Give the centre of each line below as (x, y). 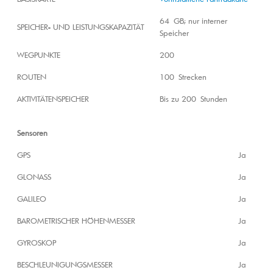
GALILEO (32, 199)
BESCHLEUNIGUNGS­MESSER (65, 265)
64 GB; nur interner (193, 21)
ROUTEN (32, 77)
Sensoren (32, 133)
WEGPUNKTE (39, 55)
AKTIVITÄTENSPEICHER (53, 99)
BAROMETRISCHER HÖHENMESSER (76, 221)
